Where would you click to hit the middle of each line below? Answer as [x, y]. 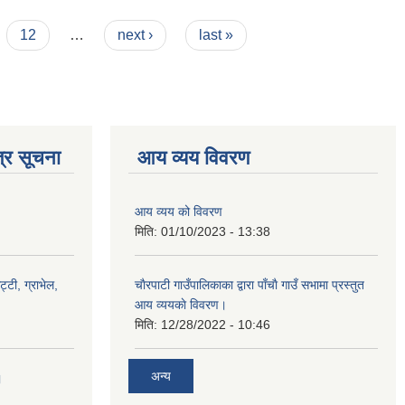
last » [217, 35]
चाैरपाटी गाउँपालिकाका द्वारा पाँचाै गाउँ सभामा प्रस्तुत [250, 285]
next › [135, 35]
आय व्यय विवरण [193, 158]
